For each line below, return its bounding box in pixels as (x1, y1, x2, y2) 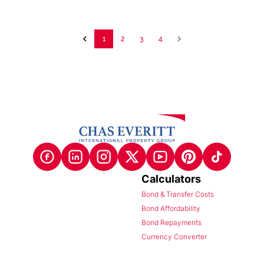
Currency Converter (141, 232, 207, 242)
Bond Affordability (141, 204, 200, 213)
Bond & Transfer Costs (141, 190, 214, 199)
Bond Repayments (141, 218, 202, 227)
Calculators (141, 173, 201, 186)
